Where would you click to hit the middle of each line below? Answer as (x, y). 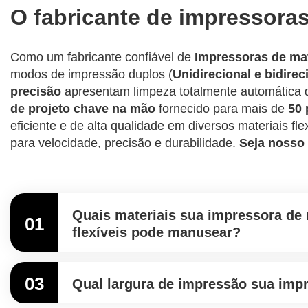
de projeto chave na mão (83, 109)
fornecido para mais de (222, 109)
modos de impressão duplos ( (91, 74)
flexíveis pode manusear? (156, 232)
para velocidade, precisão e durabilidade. (125, 143)
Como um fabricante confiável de (102, 57)
